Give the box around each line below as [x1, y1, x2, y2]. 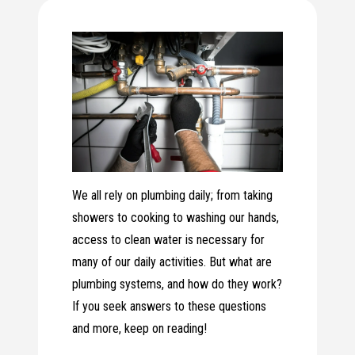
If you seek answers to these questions [72, 299, 267, 315]
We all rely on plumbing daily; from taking [72, 188, 273, 204]
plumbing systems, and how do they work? [72, 277, 283, 292]
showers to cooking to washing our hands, [72, 210, 280, 226]
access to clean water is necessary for [72, 232, 265, 248]
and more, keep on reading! [72, 321, 208, 337]
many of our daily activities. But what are [72, 254, 273, 270]
